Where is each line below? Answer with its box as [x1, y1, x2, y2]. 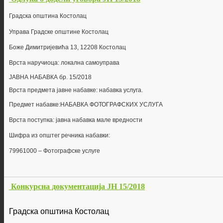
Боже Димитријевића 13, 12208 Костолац [9, 44, 126, 51]
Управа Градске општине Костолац [9, 28, 109, 36]
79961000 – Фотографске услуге [9, 147, 100, 155]
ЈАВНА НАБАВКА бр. [9, 74, 69, 81]
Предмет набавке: [9, 101, 60, 109]
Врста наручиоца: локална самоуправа [9, 59, 119, 67]
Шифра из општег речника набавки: [9, 132, 110, 139]
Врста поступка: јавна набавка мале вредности [9, 116, 142, 124]
